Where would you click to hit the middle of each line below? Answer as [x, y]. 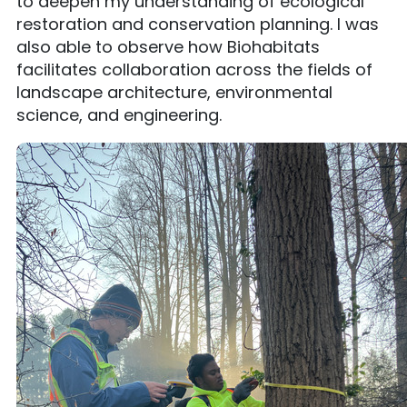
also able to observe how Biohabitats [168, 47]
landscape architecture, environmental [174, 92]
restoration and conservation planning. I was [198, 24]
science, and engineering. [119, 115]
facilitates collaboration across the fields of [194, 69]
